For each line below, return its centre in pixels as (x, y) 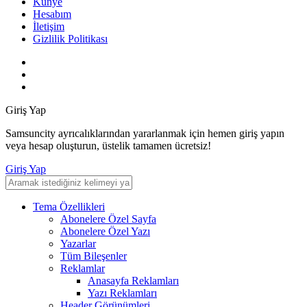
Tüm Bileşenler (94, 256)
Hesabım (52, 14)
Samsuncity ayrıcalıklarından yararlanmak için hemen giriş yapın (145, 134)
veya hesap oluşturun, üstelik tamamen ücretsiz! (108, 146)
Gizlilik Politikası (70, 39)
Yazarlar (78, 244)
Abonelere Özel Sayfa (108, 219)
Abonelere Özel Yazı (105, 232)
